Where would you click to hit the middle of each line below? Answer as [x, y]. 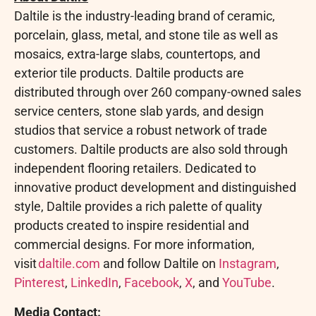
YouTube [247, 283]
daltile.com [69, 264]
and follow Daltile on [159, 264]
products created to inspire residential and [132, 226]
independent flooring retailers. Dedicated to [135, 169]
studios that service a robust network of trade [141, 130]
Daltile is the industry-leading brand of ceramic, [145, 16]
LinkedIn [95, 283]
